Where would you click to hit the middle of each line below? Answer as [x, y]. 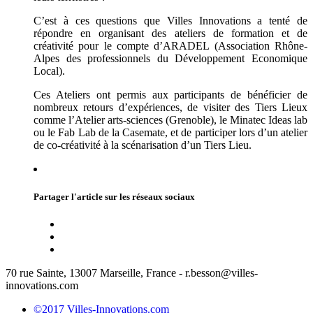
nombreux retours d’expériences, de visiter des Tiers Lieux [170, 108]
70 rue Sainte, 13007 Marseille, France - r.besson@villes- [132, 272]
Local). [49, 71]
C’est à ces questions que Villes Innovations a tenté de [170, 21]
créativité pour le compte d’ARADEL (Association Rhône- [170, 46]
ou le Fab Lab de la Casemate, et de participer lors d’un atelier [170, 133]
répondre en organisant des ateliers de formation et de [170, 34]
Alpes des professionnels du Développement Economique [170, 59]
